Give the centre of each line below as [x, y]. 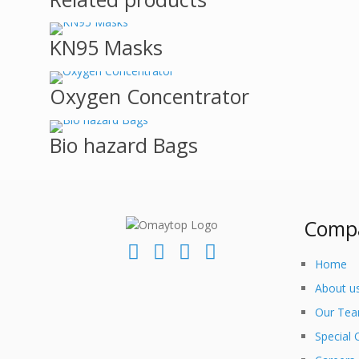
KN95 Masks [106, 47]
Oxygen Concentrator [149, 96]
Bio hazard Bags [124, 145]
